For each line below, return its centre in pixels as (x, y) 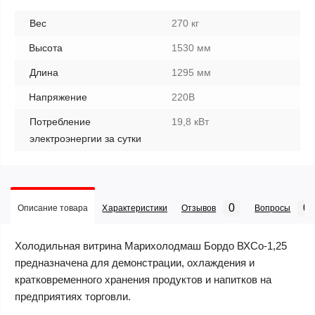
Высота (46, 48)
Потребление (60, 122)
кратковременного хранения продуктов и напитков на (143, 279)
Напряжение (58, 97)
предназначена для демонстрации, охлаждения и (135, 263)
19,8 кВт (190, 122)
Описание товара (53, 208)
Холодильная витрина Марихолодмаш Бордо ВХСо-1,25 (151, 246)
